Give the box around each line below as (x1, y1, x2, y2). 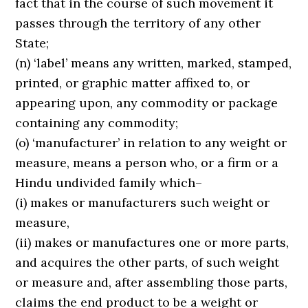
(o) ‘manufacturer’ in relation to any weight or (15, 135, 287, 151)
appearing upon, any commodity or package (15, 95, 278, 111)
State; (15, 35, 49, 51)
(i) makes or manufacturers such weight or (15, 195, 270, 210)
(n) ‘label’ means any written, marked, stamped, (15, 55, 292, 71)
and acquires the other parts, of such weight (15, 254, 280, 270)
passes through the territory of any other (15, 15, 261, 31)
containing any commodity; (15, 115, 179, 131)
